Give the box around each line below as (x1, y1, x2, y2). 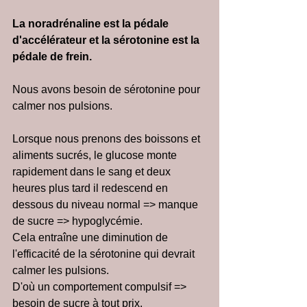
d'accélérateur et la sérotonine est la (12, 34, 202, 46)
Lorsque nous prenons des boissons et (12, 133, 203, 145)
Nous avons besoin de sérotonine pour (12, 84, 203, 95)
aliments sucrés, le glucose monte (12, 149, 180, 161)
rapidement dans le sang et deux (12, 166, 173, 177)
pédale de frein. (12, 51, 92, 62)
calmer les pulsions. (12, 265, 109, 276)
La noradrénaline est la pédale (12, 18, 171, 29)
